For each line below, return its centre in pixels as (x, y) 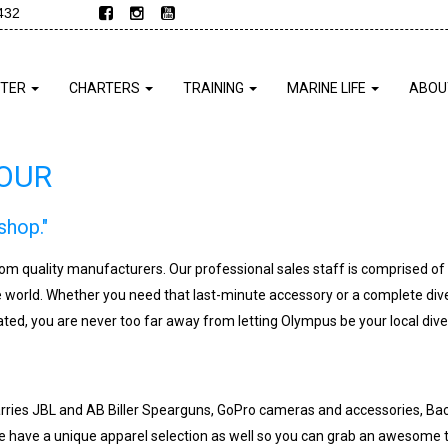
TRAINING (215, 87)
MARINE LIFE (328, 87)
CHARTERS (106, 87)
